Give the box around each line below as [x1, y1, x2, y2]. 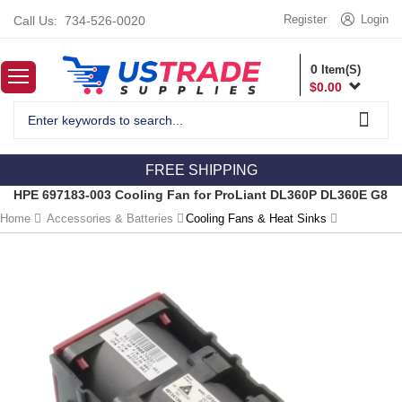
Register [284, 13, 327, 26]
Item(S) [318, 63, 362, 77]
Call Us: [13, 13, 57, 28]
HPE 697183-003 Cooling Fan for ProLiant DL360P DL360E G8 [13, 188, 388, 203]
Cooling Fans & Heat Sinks [186, 212, 327, 226]
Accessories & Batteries [47, 212, 173, 226]
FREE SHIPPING [144, 162, 258, 179]
